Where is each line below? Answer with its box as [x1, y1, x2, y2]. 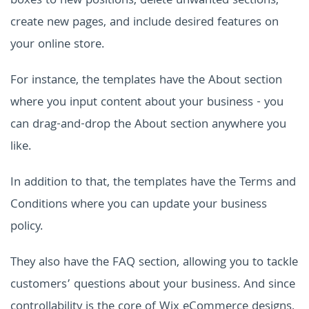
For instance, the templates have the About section [10, 71, 282, 92]
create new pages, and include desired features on [10, 13, 279, 34]
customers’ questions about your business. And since [10, 275, 295, 296]
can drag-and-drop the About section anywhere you [10, 115, 286, 136]
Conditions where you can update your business [10, 195, 267, 216]
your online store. [10, 35, 104, 56]
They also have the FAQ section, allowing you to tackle [10, 253, 298, 274]
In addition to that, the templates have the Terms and [10, 173, 296, 194]
